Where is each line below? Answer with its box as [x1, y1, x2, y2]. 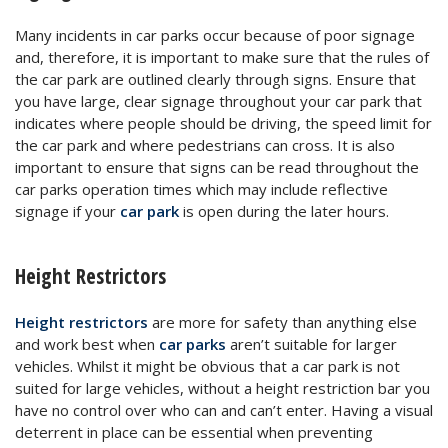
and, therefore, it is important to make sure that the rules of [15, 46, 429, 67]
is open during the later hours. [179, 200, 389, 221]
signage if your [15, 200, 120, 221]
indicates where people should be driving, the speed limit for [15, 112, 432, 133]
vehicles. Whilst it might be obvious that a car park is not [15, 355, 400, 376]
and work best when [15, 333, 159, 354]
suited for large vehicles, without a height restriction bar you [15, 377, 430, 398]
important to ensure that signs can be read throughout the [15, 156, 419, 177]
